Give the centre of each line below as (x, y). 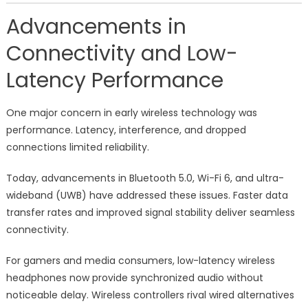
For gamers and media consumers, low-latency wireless (140, 261)
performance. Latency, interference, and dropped (126, 130)
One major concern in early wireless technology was (131, 113)
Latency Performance (114, 81)
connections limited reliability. (77, 147)
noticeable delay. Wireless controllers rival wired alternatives (150, 295)
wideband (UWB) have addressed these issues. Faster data (147, 196)
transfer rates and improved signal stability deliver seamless (150, 213)
